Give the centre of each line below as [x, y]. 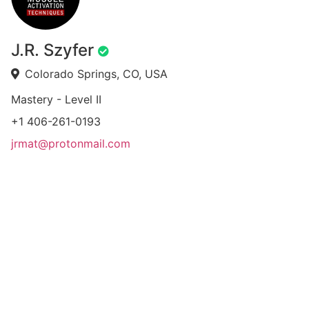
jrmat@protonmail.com [71, 143]
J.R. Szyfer [53, 50]
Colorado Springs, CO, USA [97, 74]
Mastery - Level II [57, 99]
